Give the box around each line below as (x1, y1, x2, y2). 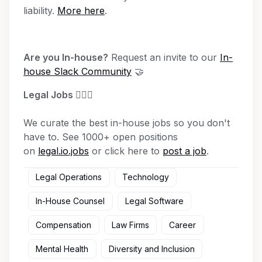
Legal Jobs (23, 88, 75, 101)
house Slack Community (23, 65, 132, 77)
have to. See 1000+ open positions (23, 130, 178, 143)
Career (169, 219, 196, 230)
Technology (122, 172, 169, 182)
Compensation (36, 219, 92, 230)
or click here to (89, 144, 163, 157)
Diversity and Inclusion (108, 243, 195, 254)
